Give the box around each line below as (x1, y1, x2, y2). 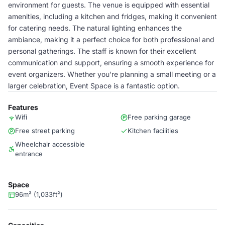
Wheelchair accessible (15, 140, 85, 148)
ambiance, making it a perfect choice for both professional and (8, 35, 214, 44)
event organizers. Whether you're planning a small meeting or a (8, 70, 216, 78)
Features (8, 103, 38, 111)
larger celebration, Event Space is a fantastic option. (8, 81, 180, 90)
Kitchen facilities (128, 127, 178, 135)
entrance (15, 150, 43, 158)
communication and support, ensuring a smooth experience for (8, 58, 214, 67)
